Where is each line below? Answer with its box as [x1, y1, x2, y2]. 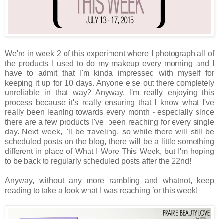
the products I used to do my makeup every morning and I [5, 59, 214, 68]
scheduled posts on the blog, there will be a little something [5, 137, 214, 146]
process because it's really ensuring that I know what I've [5, 98, 214, 107]
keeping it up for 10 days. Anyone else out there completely [5, 79, 214, 88]
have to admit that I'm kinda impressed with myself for [5, 69, 214, 78]
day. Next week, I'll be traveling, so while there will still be [5, 128, 214, 136]
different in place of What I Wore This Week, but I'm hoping [5, 147, 214, 156]
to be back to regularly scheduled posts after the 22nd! [5, 157, 191, 166]
